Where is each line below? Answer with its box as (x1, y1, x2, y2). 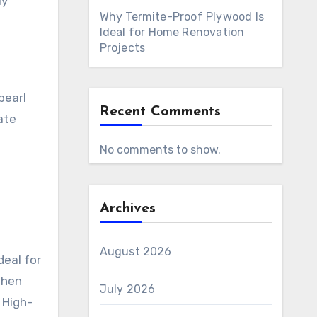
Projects (99, 41, 146, 54)
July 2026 (99, 282, 156, 296)
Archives (99, 202, 156, 216)
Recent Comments (99, 105, 221, 119)
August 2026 (99, 245, 172, 258)
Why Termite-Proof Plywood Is (99, 10, 265, 23)
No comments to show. (99, 143, 221, 156)
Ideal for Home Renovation (99, 25, 245, 39)
